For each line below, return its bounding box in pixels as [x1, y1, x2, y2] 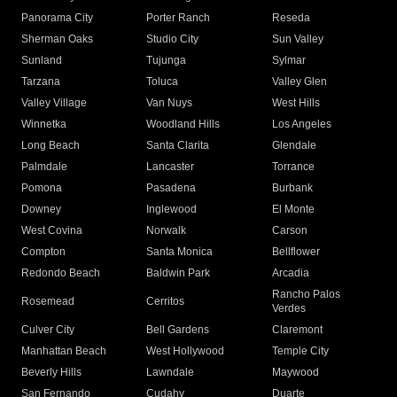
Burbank [271, 182, 313, 195]
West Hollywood [146, 345, 225, 358]
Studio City [146, 33, 199, 46]
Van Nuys [146, 97, 193, 110]
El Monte [271, 203, 315, 216]
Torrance [271, 160, 315, 174]
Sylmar [271, 54, 306, 67]
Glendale [271, 139, 316, 152]
